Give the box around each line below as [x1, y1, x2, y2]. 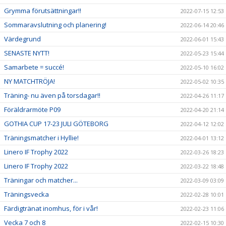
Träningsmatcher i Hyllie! [4, 133, 79, 142]
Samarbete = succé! [4, 63, 64, 72]
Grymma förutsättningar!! [4, 6, 81, 15]
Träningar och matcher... [4, 176, 78, 185]
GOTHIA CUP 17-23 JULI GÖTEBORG [4, 119, 108, 128]
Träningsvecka [4, 190, 49, 199]
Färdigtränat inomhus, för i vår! [4, 204, 98, 213]
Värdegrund [4, 34, 41, 43]
